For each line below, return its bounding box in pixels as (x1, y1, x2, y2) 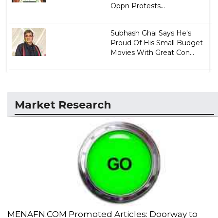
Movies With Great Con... (110, 48, 194, 57)
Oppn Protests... (110, 1, 165, 10)
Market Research (15, 98, 111, 111)
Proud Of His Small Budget (110, 38, 203, 47)
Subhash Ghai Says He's (110, 29, 191, 37)
